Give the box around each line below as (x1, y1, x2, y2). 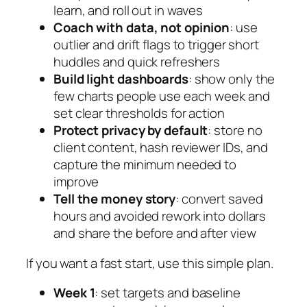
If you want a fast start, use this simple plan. (26, 254, 274, 272)
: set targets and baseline (95, 284, 241, 302)
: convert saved (175, 190, 263, 208)
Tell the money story (53, 190, 175, 208)
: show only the (188, 70, 275, 88)
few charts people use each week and (53, 87, 270, 106)
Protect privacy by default (53, 121, 208, 140)
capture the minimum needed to (53, 156, 237, 174)
